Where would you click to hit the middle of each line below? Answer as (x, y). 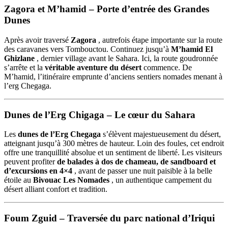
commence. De (167, 68)
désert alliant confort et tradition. (56, 189)
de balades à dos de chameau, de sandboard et (136, 162)
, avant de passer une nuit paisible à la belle (142, 171)
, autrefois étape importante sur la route (159, 40)
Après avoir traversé (37, 40)
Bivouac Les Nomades (71, 180)
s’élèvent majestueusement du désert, (161, 134)
